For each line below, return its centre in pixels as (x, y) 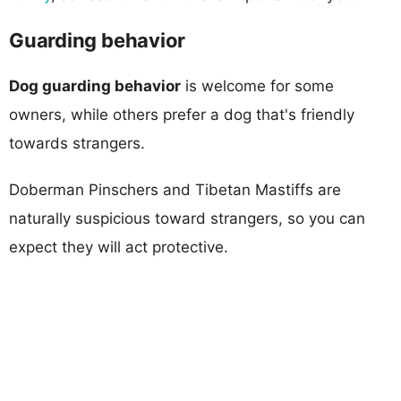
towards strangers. (77, 143)
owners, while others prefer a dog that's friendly (182, 114)
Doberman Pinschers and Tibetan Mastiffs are (175, 189)
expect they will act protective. (119, 247)
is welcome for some (257, 85)
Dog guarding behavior (95, 85)
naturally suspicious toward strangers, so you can (187, 218)
